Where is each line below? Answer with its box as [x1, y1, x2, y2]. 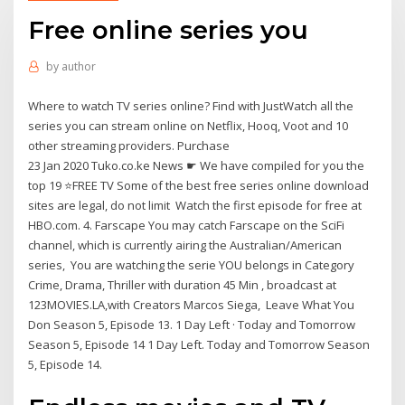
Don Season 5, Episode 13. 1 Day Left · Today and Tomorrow [28, 316, 356, 333]
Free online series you [28, 14, 309, 45]
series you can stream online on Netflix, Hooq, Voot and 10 [28, 117, 349, 134]
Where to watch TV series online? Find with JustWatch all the [28, 97, 354, 114]
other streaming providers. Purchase [28, 137, 236, 154]
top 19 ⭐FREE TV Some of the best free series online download [28, 176, 370, 193]
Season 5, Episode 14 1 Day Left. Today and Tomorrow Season [28, 335, 371, 353]
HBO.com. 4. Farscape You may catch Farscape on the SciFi [28, 216, 345, 233]
